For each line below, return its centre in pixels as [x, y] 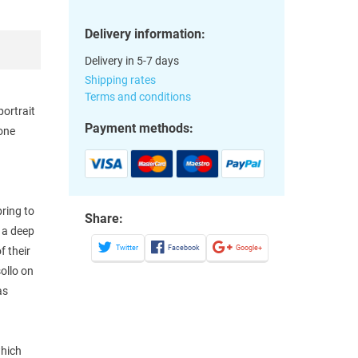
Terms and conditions [138, 96]
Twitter [127, 248]
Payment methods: [139, 128]
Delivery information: [145, 34]
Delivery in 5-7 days [132, 60]
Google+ [249, 248]
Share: [104, 218]
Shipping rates [121, 80]
